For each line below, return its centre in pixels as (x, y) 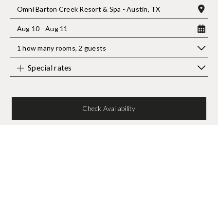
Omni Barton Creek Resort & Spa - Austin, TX (89, 9)
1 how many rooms (46, 48)
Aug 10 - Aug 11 (43, 28)
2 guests (92, 48)
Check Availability (109, 108)
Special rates (50, 67)
